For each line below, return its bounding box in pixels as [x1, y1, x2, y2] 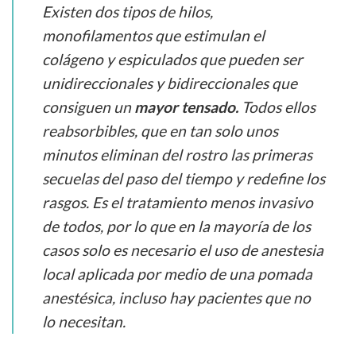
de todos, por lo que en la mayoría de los [42, 217, 311, 236]
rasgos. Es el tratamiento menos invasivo [42, 193, 313, 212]
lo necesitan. [42, 312, 126, 331]
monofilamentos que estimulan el [42, 26, 265, 45]
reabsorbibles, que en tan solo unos [42, 122, 278, 141]
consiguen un [42, 98, 134, 117]
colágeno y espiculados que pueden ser [42, 50, 303, 69]
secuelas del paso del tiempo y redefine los [42, 169, 325, 188]
